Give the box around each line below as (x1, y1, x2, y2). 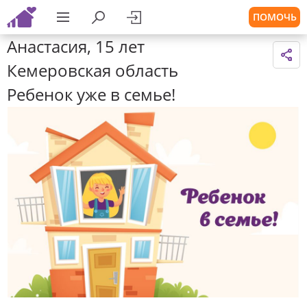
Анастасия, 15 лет (7, 35, 145, 58)
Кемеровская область (7, 59, 178, 82)
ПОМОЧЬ (252, 10, 297, 23)
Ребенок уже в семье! (7, 83, 175, 106)
